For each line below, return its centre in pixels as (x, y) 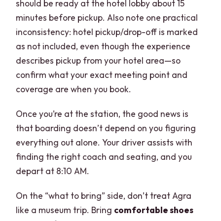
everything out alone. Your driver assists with (104, 142)
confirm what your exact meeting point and (102, 74)
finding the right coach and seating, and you (104, 156)
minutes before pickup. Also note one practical (107, 17)
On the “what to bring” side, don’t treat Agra (104, 195)
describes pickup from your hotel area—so (98, 60)
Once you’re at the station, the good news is (102, 113)
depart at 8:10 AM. (53, 171)
